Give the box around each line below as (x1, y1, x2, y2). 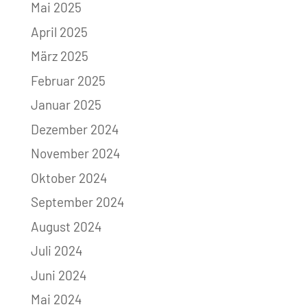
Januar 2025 (30, 97, 101, 113)
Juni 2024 (30, 267, 86, 283)
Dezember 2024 (30, 121, 119, 137)
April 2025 (30, 23, 88, 40)
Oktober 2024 (30, 169, 107, 186)
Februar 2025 (30, 72, 106, 88)
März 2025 (30, 48, 88, 64)
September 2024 (30, 194, 124, 210)
